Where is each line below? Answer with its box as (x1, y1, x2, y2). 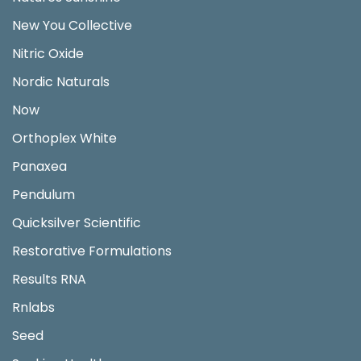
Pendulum (12, 185, 75, 204)
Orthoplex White (12, 128, 117, 147)
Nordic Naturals (12, 72, 110, 91)
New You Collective (12, 15, 132, 35)
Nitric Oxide (12, 44, 84, 63)
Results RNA (12, 269, 86, 288)
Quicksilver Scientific (12, 213, 141, 232)
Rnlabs (12, 297, 55, 317)
